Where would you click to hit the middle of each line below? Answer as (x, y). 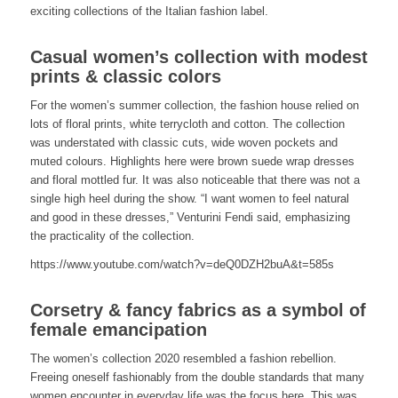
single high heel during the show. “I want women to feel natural (189, 199)
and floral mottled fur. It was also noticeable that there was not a (195, 180)
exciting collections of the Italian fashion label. (149, 12)
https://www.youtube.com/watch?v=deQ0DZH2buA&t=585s (182, 265)
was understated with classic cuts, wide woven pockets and (183, 143)
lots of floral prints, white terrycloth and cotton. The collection (187, 124)
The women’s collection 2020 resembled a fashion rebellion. (183, 359)
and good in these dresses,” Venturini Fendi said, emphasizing (190, 218)
